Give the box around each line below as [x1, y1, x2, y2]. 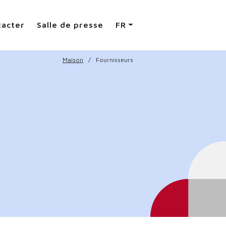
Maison [63, 56, 83, 64]
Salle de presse [37, 20, 104, 30]
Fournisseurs [96, 56, 133, 64]
